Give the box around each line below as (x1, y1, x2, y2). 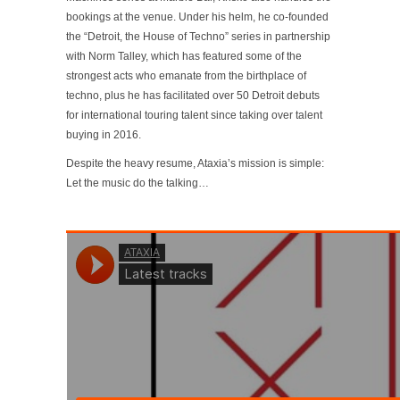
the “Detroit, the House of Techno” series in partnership (66, 29, 330, 43)
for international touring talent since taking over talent (66, 108, 322, 121)
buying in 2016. (66, 128, 141, 141)
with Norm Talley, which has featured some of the (66, 49, 302, 62)
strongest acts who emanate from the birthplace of (66, 69, 306, 82)
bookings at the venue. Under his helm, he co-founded (66, 10, 329, 23)
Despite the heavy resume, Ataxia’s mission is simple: (66, 156, 324, 170)
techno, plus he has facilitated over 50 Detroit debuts (66, 88, 320, 102)
